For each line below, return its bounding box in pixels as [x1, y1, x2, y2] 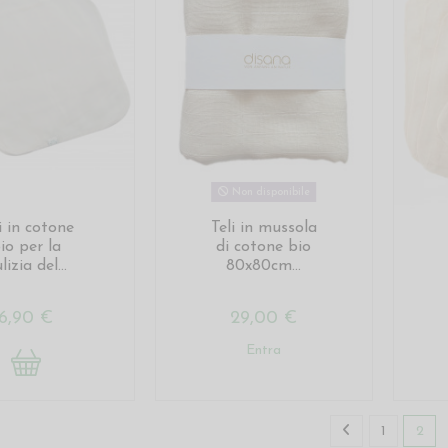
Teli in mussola [210, 219, 317, 236]
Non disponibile [228, 187, 310, 199]
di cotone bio [216, 238, 312, 255]
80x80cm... [226, 257, 302, 274]
